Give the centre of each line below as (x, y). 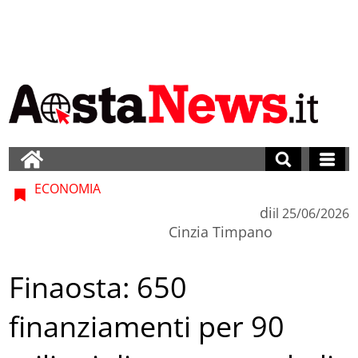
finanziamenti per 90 (147, 327)
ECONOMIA (66, 188)
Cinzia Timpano (220, 231)
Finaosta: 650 (98, 288)
